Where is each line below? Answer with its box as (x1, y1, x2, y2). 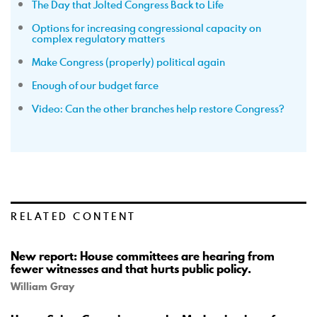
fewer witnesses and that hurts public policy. (11, 260, 251, 277)
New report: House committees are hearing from (11, 247, 275, 265)
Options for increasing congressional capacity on (32, 21, 261, 35)
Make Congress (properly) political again (32, 54, 225, 69)
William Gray (11, 279, 74, 294)
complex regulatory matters (32, 31, 165, 45)
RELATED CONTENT (11, 209, 137, 223)
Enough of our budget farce (32, 78, 158, 92)
